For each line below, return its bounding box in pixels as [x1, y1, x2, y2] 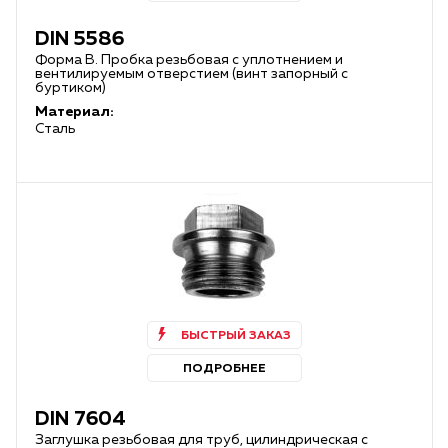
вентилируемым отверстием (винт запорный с [35, 67, 348, 81]
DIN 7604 [35, 409, 130, 429]
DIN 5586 [35, 29, 124, 49]
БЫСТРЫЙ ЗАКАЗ [180, 330, 291, 342]
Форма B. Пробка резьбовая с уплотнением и [35, 53, 343, 67]
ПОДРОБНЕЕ [183, 363, 266, 375]
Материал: [35, 105, 114, 119]
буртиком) [35, 81, 106, 95]
